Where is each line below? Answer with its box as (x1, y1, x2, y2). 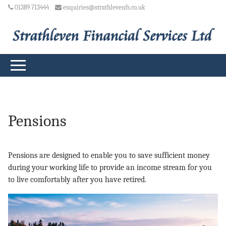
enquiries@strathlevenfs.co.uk (63, 4, 145, 11)
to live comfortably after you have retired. (8, 175, 146, 184)
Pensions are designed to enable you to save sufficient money (8, 150, 210, 160)
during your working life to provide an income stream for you (8, 162, 212, 172)
